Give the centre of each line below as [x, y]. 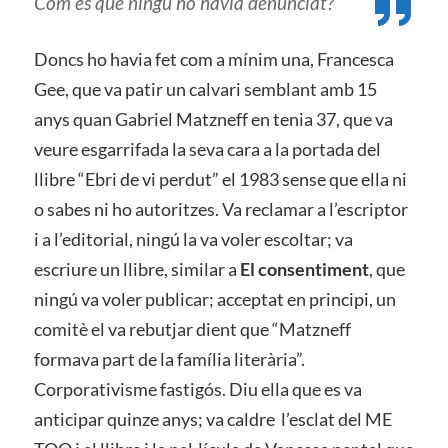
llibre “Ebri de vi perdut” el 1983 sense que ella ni [220, 179]
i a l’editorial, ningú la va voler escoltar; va [193, 239]
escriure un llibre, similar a [136, 269]
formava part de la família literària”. [169, 359]
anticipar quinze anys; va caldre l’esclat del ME [212, 419]
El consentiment [304, 269]
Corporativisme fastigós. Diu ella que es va [197, 389]
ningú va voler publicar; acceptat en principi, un [214, 299]
